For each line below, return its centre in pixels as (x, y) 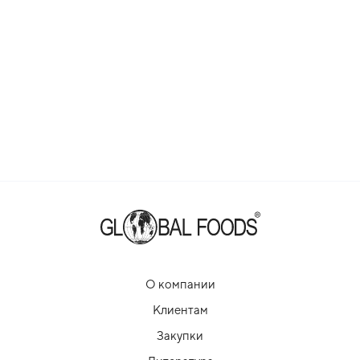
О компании (180, 284)
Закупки (180, 336)
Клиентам (180, 310)
